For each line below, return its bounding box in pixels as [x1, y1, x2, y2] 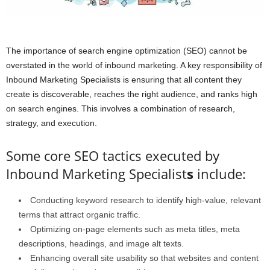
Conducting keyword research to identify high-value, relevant [30, 195, 261, 206]
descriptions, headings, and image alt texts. [19, 239, 184, 249]
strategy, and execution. [6, 118, 97, 128]
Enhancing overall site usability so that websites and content [30, 253, 259, 263]
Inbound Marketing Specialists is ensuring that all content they [6, 75, 242, 85]
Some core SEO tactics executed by [6, 146, 219, 165]
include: [193, 165, 246, 183]
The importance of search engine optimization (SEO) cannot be [6, 46, 247, 56]
